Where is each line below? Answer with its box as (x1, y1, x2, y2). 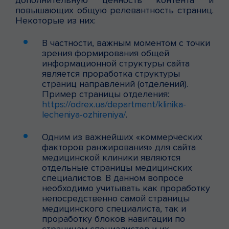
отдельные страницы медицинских (42, 162, 192, 173)
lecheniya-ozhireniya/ (42, 108, 126, 120)
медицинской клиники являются (42, 151, 180, 163)
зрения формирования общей (42, 47, 169, 59)
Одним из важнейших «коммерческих (42, 131, 202, 143)
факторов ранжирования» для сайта (42, 141, 196, 153)
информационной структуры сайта (42, 57, 190, 69)
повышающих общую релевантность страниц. (15, 4, 214, 16)
